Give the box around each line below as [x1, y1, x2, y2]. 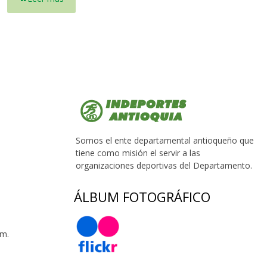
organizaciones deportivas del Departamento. [76, 160, 253, 172]
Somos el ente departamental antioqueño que [76, 135, 254, 147]
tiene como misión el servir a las [76, 147, 201, 159]
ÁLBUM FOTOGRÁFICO [74, 188, 210, 206]
